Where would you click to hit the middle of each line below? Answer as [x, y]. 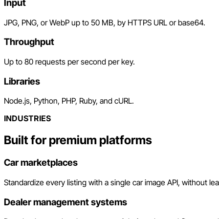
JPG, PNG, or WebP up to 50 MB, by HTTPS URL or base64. [105, 22]
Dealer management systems [66, 202]
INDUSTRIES [27, 119]
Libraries [22, 81]
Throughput [29, 42]
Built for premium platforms [78, 140]
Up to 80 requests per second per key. [69, 62]
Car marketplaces [41, 163]
